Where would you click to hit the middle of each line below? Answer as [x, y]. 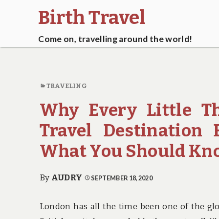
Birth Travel [92, 17]
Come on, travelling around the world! [115, 39]
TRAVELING [66, 86]
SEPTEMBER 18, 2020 [121, 178]
